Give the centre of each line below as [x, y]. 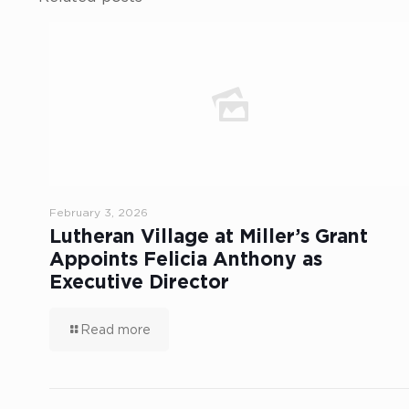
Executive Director [139, 282]
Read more [115, 329]
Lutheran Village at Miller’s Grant [209, 236]
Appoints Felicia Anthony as [186, 259]
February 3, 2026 [99, 212]
